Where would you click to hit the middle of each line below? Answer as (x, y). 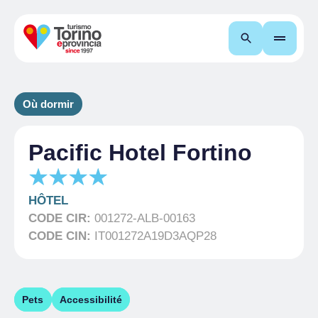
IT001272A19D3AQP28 (155, 236)
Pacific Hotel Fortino (140, 153)
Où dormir (48, 104)
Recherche (284, 38)
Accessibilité (91, 300)
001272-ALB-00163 (145, 218)
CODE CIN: (61, 236)
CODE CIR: (61, 218)
